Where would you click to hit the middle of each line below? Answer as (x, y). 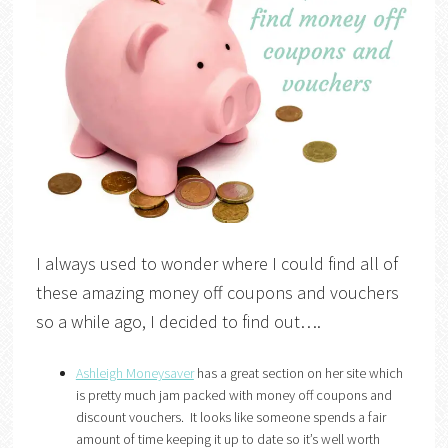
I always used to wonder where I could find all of (216, 263)
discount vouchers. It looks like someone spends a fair (230, 416)
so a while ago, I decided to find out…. (178, 321)
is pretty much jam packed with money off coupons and (233, 394)
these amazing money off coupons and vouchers (217, 292)
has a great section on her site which (298, 372)
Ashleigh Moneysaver (134, 372)
